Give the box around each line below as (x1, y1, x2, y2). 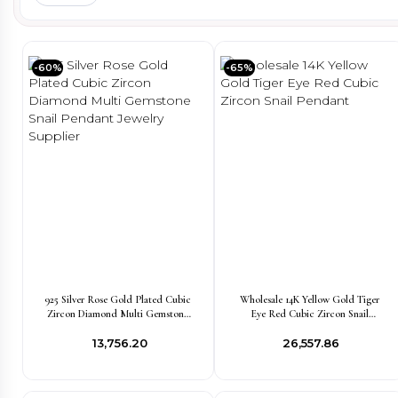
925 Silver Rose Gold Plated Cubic (44, 293, 192, 306)
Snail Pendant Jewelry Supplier (53, 322, 183, 334)
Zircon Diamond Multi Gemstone (47, 307, 189, 320)
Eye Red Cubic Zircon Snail (250, 307, 369, 320)
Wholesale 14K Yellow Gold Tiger (239, 293, 379, 306)
